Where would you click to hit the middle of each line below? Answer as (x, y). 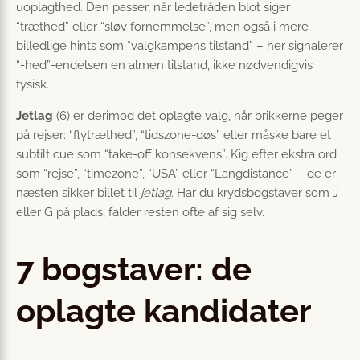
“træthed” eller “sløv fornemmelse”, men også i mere (162, 26)
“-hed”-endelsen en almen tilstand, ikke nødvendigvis (164, 65)
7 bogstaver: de (134, 268)
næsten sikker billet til (78, 192)
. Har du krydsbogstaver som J (255, 192)
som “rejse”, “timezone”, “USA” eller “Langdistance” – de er (176, 173)
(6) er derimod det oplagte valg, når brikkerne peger (198, 115)
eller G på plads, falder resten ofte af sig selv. (140, 212)
